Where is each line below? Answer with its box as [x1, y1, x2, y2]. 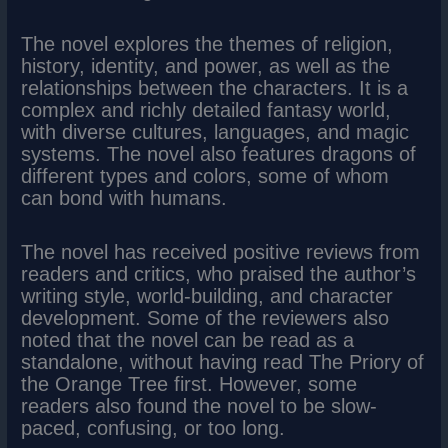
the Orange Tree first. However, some [21, 373, 358, 396]
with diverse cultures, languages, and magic [21, 121, 410, 144]
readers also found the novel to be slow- [21, 395, 378, 418]
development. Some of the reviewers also [21, 307, 390, 330]
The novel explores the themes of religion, [21, 33, 394, 56]
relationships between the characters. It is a [21, 77, 409, 100]
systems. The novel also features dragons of [21, 143, 417, 166]
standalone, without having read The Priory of [21, 351, 425, 374]
